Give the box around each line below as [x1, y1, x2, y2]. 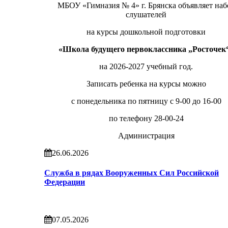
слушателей [126, 10, 166, 19]
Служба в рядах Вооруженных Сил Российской [44, 168, 219, 178]
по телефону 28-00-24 [108, 114, 184, 123]
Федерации [44, 178, 85, 187]
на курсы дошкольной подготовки [87, 27, 206, 37]
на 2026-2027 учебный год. [99, 62, 193, 71]
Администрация [118, 131, 175, 140]
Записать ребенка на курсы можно [86, 79, 206, 89]
